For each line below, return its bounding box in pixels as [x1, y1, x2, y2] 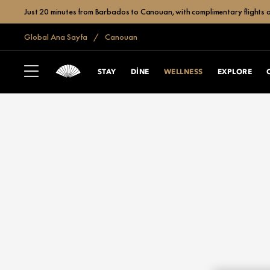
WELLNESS [163, 68, 203, 76]
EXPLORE [217, 68, 253, 76]
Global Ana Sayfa [24, 31, 87, 42]
